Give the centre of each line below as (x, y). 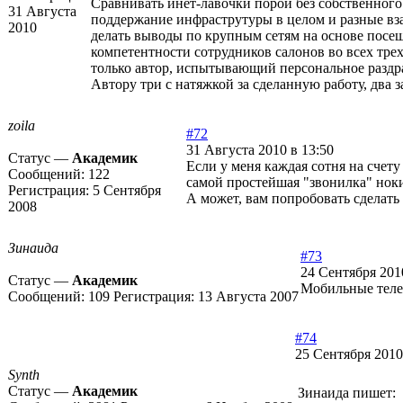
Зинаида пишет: (347, 393)
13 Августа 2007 (248, 297)
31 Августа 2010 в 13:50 (260, 150)
